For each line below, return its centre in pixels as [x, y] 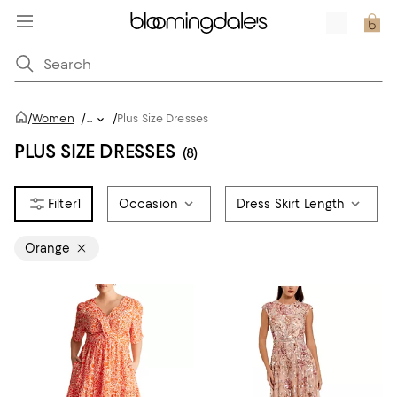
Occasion [148, 204]
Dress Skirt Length [291, 204]
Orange [47, 248]
